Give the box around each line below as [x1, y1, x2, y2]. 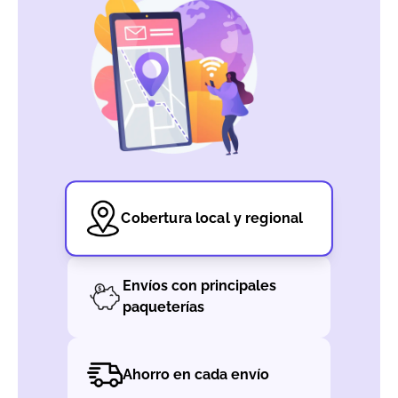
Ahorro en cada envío [123, 365, 269, 383]
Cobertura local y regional [121, 209, 304, 227]
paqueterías [123, 298, 204, 315]
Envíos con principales [123, 276, 276, 294]
